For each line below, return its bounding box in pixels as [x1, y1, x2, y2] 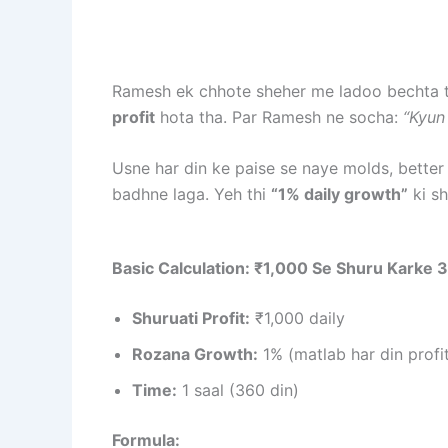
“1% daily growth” [271, 184, 408, 205]
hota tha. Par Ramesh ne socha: [155, 106, 403, 127]
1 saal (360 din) [177, 379, 299, 400]
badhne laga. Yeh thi [112, 184, 271, 205]
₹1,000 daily [250, 307, 345, 328]
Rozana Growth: [132, 343, 258, 364]
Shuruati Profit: [132, 307, 250, 328]
